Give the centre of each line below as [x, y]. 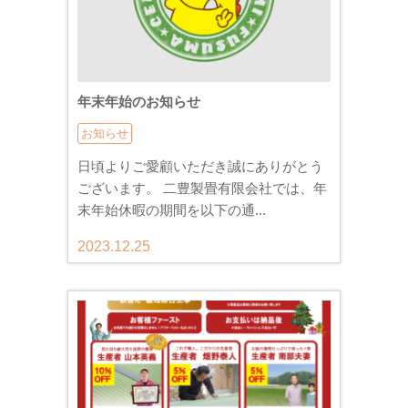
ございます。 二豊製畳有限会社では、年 [202, 188]
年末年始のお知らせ [139, 102]
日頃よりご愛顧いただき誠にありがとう [200, 166]
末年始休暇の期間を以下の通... [172, 210]
